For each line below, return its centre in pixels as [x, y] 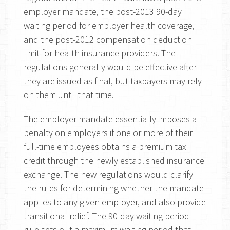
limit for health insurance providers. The [100, 53]
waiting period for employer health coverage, [109, 25]
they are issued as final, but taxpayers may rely [113, 81]
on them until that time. [69, 95]
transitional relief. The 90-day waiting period [107, 216]
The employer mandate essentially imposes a [110, 119]
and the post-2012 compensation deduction [108, 39]
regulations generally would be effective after [110, 67]
